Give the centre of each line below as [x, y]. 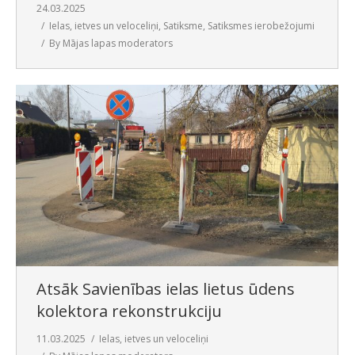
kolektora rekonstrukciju [129, 311]
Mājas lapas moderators [118, 43]
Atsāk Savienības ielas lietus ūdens [166, 288]
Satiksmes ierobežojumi [261, 25]
